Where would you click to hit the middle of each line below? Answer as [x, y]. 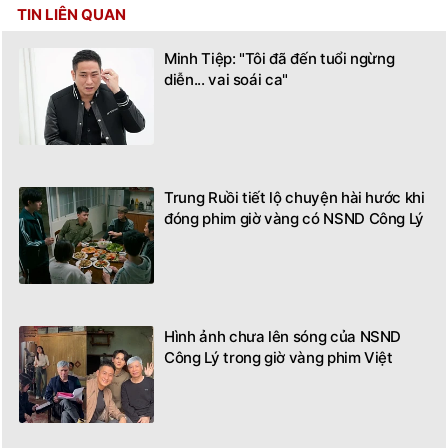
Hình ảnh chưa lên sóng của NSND [283, 317]
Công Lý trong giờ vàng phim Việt [278, 338]
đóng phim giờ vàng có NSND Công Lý [294, 199]
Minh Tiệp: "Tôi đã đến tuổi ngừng [279, 39]
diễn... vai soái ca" [226, 60]
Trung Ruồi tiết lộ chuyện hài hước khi [294, 178]
